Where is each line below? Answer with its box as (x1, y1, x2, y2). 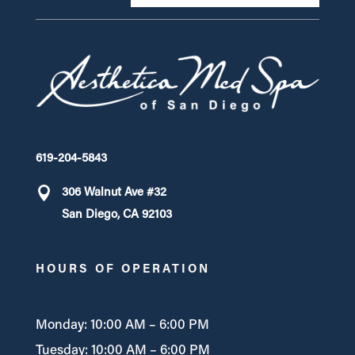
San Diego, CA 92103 (61, 209, 172, 222)
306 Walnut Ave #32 (61, 187, 166, 200)
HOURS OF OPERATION (35, 264, 210, 277)
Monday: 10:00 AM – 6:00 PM (35, 319, 209, 333)
